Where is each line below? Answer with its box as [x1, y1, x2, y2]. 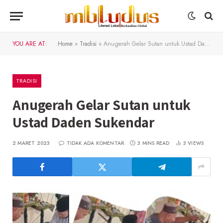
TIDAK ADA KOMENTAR [66, 139, 124, 147]
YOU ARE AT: [12, 39, 47, 48]
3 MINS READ [137, 139, 170, 147]
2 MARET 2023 [12, 139, 50, 147]
